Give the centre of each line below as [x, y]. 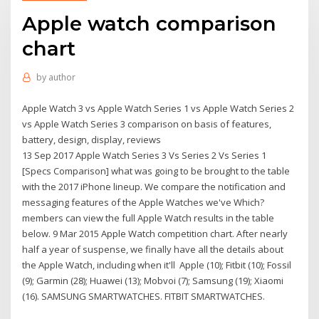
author [62, 78]
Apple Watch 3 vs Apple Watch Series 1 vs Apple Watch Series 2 [158, 108]
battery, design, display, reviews [93, 139]
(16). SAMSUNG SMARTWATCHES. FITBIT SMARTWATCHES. [144, 296]
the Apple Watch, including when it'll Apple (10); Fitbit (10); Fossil [157, 265]
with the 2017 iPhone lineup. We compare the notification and [154, 186]
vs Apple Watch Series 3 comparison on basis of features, [147, 124]
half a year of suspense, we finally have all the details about [153, 249]
